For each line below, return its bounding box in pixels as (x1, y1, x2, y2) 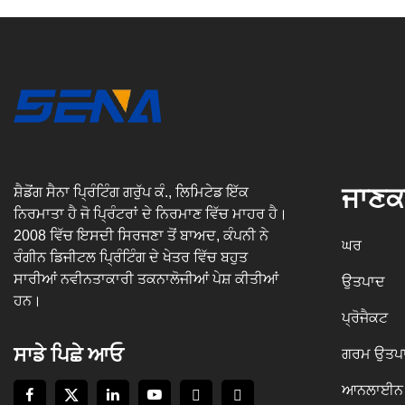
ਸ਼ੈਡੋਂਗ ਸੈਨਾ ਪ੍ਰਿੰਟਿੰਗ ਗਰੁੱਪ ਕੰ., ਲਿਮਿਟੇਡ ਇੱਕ (14, 184, 249, 200)
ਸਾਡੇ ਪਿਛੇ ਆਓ (14, 343, 124, 366)
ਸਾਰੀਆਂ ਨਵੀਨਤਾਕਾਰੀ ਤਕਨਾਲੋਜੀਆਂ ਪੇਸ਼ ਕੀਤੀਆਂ (14, 270, 278, 287)
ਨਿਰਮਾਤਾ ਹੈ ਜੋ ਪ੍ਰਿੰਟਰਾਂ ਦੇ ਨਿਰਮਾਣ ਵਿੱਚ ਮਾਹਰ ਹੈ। (14, 205, 287, 221)
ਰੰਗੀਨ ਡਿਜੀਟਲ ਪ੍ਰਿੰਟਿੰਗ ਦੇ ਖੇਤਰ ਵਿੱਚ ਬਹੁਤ (14, 249, 248, 265)
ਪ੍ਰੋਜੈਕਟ (341, 309, 388, 325)
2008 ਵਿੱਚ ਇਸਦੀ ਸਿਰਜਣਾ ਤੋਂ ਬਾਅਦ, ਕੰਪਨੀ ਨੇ (14, 227, 268, 243)
